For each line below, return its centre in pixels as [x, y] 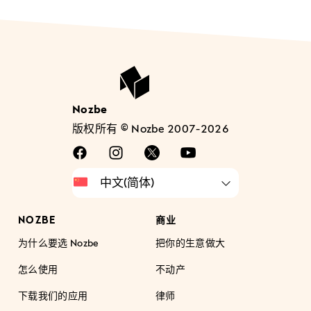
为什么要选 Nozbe [58, 242]
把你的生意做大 [191, 242]
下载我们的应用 [53, 295]
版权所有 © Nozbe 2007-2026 [151, 128]
